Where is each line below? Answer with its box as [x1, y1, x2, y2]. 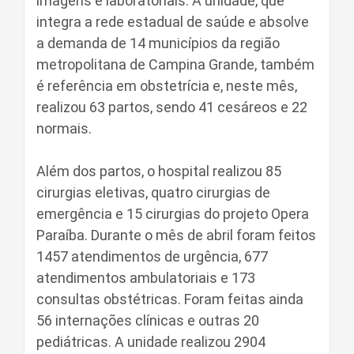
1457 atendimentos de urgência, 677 [36, 248, 268, 265]
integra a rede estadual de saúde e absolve [36, 13, 309, 30]
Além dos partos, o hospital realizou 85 [36, 163, 281, 179]
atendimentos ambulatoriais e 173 [36, 269, 255, 286]
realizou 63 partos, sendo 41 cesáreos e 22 [36, 99, 307, 115]
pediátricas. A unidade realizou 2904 [36, 333, 265, 350]
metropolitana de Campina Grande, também [36, 56, 314, 73]
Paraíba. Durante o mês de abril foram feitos [36, 227, 316, 243]
